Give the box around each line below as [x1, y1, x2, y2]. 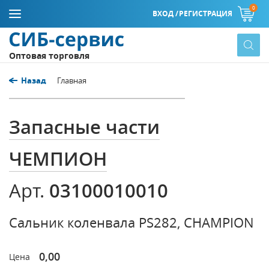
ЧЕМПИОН [9, 146, 107, 171]
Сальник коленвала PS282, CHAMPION [9, 214, 254, 231]
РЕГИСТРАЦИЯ [179, 8, 232, 19]
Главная [57, 75, 86, 86]
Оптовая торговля [9, 50, 89, 61]
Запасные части [9, 114, 160, 139]
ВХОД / [152, 8, 178, 19]
